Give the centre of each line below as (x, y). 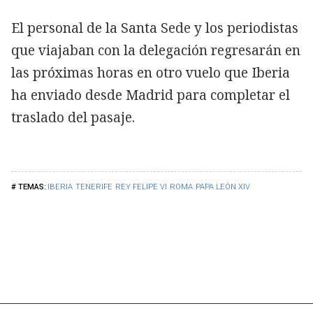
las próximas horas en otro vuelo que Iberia (151, 73)
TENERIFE (94, 187)
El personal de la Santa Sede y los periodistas (155, 28)
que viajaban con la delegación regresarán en (156, 51)
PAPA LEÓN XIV (223, 187)
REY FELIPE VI (141, 187)
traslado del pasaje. (73, 118)
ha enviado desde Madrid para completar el (151, 95)
